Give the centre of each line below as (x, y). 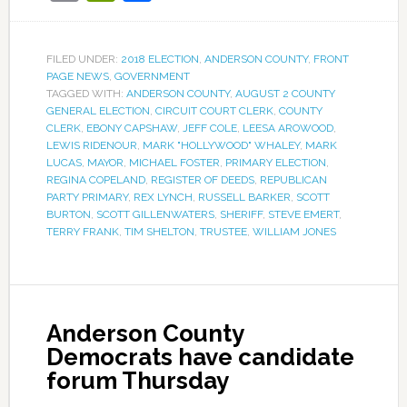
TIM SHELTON (159, 232)
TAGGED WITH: (86, 94)
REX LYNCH (163, 197)
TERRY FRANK (82, 232)
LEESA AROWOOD (288, 128)
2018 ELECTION (159, 59)
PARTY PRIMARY (87, 197)
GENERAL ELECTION (98, 111)
